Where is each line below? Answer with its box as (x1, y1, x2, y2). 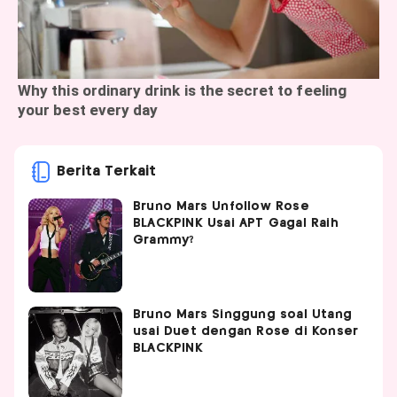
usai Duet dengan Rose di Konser (133, 325, 359, 339)
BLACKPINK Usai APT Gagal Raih (133, 217, 339, 230)
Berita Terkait (57, 165, 156, 179)
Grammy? (133, 234, 195, 247)
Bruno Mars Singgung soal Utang (133, 308, 352, 322)
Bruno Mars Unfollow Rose (133, 200, 309, 214)
